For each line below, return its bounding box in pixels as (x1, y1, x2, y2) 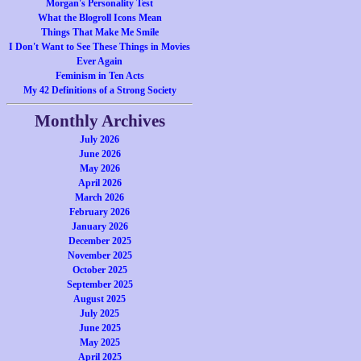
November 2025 (67, 250, 132, 261)
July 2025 (80, 308, 120, 319)
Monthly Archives (34, 111, 165, 131)
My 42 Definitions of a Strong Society (23, 85, 176, 96)
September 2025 (66, 279, 133, 290)
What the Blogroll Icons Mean (37, 12, 162, 23)
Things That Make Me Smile (40, 27, 159, 38)
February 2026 (69, 206, 131, 218)
